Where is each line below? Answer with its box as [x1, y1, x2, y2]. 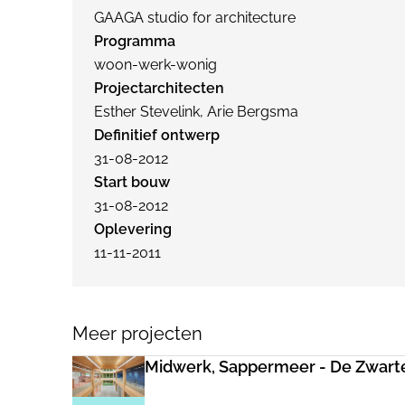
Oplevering [94, 221, 172, 238]
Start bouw [94, 174, 170, 191]
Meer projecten [72, 323, 202, 344]
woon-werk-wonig [94, 56, 217, 73]
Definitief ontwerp [94, 127, 220, 144]
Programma [94, 33, 175, 50]
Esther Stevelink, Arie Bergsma [94, 103, 298, 120]
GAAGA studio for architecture [94, 9, 296, 26]
